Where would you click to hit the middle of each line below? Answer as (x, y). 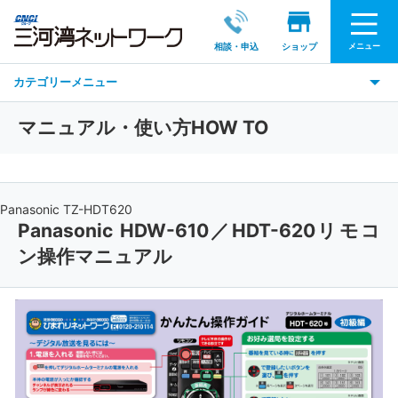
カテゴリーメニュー (65, 82)
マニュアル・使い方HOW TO (143, 127)
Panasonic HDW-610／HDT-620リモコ (199, 231)
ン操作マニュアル (95, 256)
